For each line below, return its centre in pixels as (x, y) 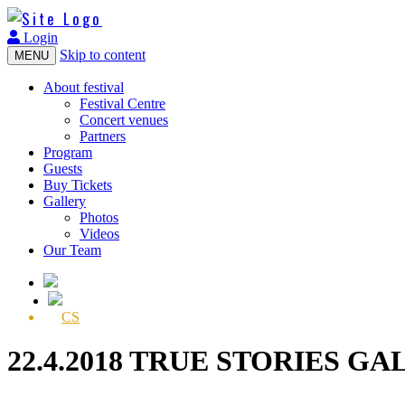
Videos (99, 234)
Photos (99, 217)
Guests (63, 169)
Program (68, 152)
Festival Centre (122, 104)
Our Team (72, 250)
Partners (103, 136)
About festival (84, 87)
